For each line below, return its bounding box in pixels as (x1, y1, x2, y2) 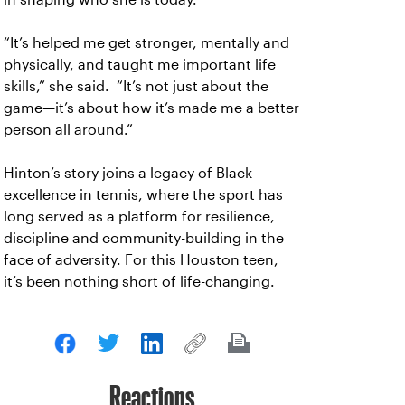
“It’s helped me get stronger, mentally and (4, 35, 289, 52)
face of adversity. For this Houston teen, (4, 252, 278, 268)
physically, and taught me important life (4, 57, 276, 73)
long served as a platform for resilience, (4, 209, 275, 225)
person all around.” (4, 122, 137, 138)
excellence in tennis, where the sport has (4, 187, 283, 203)
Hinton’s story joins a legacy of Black (4, 165, 252, 182)
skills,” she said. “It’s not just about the (4, 79, 268, 95)
